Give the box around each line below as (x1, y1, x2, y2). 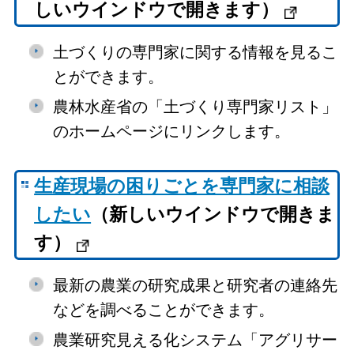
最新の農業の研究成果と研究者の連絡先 (52, 276, 337, 294)
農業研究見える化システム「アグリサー (52, 330, 337, 348)
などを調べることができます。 (52, 300, 274, 318)
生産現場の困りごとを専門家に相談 (34, 176, 330, 197)
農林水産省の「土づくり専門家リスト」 (52, 97, 337, 115)
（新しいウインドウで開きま (91, 205, 336, 225)
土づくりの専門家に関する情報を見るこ (52, 43, 337, 61)
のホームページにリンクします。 (52, 122, 290, 140)
